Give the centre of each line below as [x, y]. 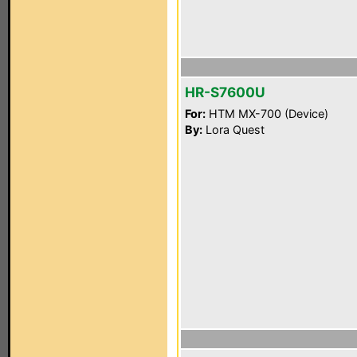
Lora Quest [233, 129]
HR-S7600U [225, 92]
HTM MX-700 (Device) [267, 114]
